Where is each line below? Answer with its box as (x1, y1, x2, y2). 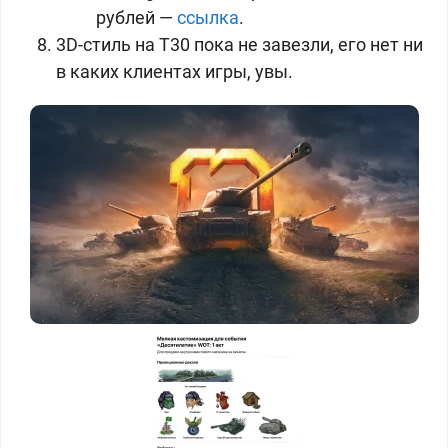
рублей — (96, 7, 177, 28)
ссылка (177, 7, 239, 28)
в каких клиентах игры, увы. (56, 61, 293, 82)
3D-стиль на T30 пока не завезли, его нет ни (56, 34, 423, 55)
